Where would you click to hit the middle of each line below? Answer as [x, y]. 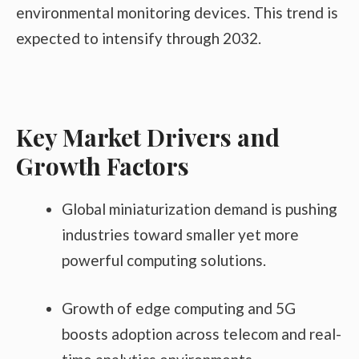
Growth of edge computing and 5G [179, 309]
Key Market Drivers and [148, 137]
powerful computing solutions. [164, 260]
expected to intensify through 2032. [139, 38]
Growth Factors [103, 165]
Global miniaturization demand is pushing [200, 208]
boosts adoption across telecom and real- [202, 334]
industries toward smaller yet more [180, 234]
